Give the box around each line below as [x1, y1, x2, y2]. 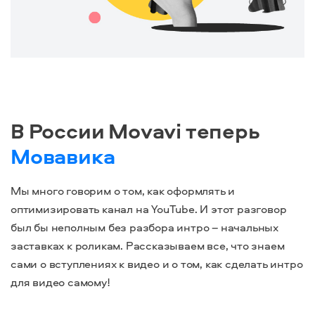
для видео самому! [11, 274, 110, 290]
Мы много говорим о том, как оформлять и [11, 183, 236, 199]
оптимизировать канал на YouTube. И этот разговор [11, 201, 287, 217]
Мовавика [11, 141, 115, 171]
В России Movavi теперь [11, 116, 260, 146]
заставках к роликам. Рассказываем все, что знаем [11, 238, 285, 254]
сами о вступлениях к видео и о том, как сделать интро [11, 256, 303, 272]
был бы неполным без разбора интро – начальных [11, 219, 278, 236]
